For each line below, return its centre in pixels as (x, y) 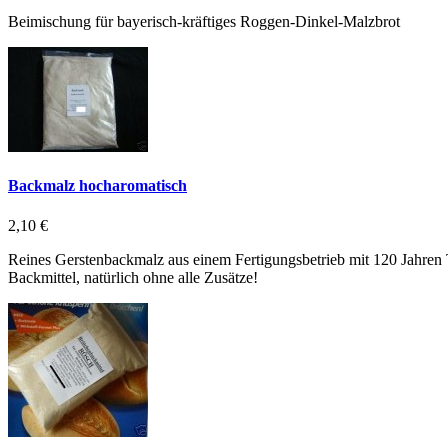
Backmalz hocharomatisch (97, 186)
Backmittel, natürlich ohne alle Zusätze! (133, 277)
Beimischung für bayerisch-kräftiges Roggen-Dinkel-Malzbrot (204, 22)
